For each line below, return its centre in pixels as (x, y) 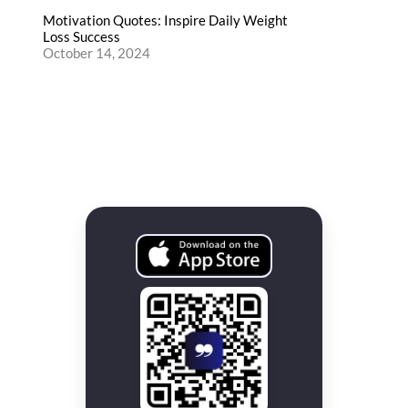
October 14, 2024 (97, 53)
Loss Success (82, 37)
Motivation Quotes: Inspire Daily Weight (165, 20)
